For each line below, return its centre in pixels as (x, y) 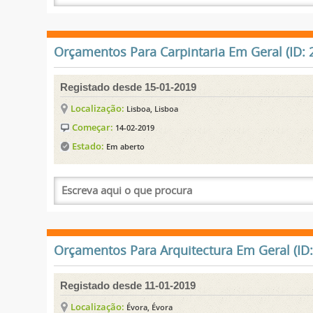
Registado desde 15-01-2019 (129, 87)
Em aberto (126, 146)
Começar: (93, 127)
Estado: (88, 146)
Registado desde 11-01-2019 (128, 285)
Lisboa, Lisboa (153, 108)
